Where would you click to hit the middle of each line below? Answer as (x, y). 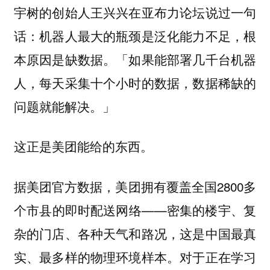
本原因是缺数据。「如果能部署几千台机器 (135, 59)
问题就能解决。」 (64, 106)
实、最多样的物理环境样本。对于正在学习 (135, 256)
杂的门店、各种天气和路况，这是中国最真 (135, 233)
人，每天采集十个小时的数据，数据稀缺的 (135, 82)
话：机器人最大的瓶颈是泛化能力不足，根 (135, 35)
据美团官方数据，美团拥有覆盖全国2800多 (135, 186)
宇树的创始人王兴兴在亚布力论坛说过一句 (135, 12)
